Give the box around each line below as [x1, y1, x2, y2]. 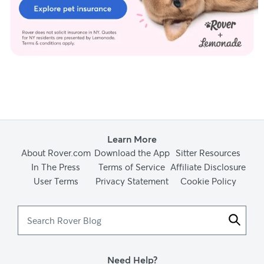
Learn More [107, 132, 157, 145]
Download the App [94, 146, 170, 159]
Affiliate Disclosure [170, 160, 246, 173]
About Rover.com [21, 146, 91, 159]
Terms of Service [98, 160, 166, 173]
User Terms [33, 174, 78, 187]
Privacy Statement [95, 174, 169, 187]
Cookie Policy [180, 174, 236, 187]
